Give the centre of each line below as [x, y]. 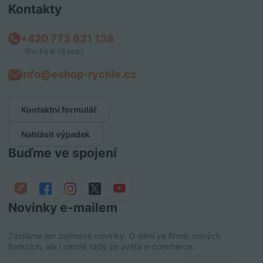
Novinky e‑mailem [63, 208]
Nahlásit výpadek [55, 134]
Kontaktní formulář [59, 110]
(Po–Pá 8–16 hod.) [54, 52]
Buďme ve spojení [63, 153]
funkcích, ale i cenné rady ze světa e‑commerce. [102, 247]
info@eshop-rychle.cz [78, 75]
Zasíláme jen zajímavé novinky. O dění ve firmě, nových [114, 236]
